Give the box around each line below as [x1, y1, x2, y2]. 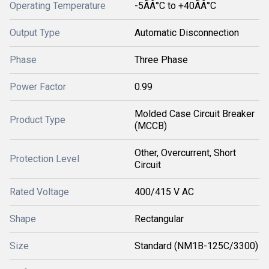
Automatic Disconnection [134, 27, 239, 38]
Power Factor [10, 81, 66, 92]
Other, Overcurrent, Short [134, 147, 236, 159]
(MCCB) [134, 120, 167, 131]
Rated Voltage [10, 186, 69, 198]
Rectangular [134, 213, 184, 225]
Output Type [10, 27, 60, 38]
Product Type [10, 114, 65, 125]
